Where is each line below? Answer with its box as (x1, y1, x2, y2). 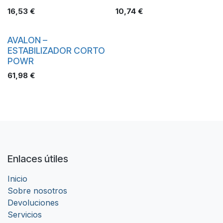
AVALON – (7, 35, 47, 45)
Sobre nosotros (7, 186, 67, 196)
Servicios (7, 210, 42, 220)
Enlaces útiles (7, 153, 68, 165)
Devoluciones (7, 198, 59, 208)
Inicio (7, 174, 27, 184)
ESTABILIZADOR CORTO (7, 45, 105, 56)
